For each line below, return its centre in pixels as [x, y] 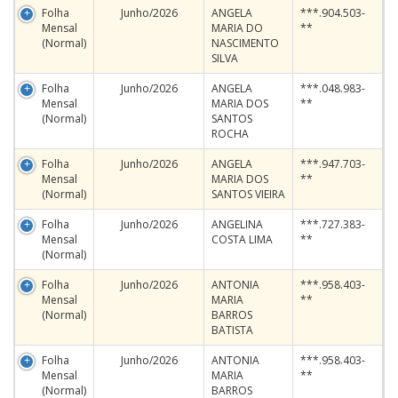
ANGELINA [237, 224]
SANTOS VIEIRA [248, 194]
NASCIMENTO [245, 43]
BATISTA [232, 330]
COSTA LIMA [242, 239]
